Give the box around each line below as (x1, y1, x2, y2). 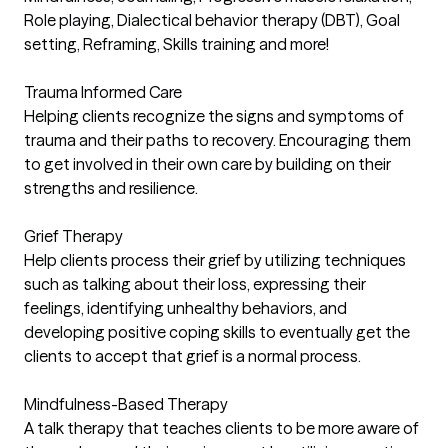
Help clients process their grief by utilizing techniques (24, 250, 406, 270)
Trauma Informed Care (24, 82, 182, 102)
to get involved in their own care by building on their (24, 154, 391, 174)
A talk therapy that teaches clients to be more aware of (24, 418, 419, 438)
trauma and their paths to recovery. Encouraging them (24, 130, 411, 150)
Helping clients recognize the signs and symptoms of (24, 106, 404, 126)
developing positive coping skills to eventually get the (24, 322, 410, 342)
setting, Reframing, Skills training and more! (24, 34, 329, 54)
